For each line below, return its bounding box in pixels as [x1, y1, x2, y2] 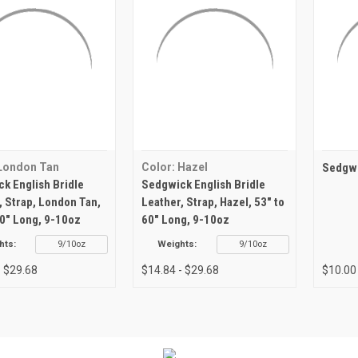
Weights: [157, 238, 197, 249]
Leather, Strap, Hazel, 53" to [141, 194, 284, 209]
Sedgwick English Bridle [141, 177, 265, 192]
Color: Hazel [141, 160, 208, 173]
